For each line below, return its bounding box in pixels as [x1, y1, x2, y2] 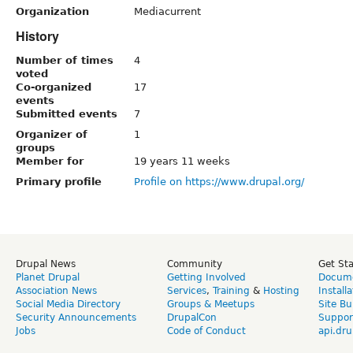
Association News [16, 284, 97, 296]
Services [167, 284, 206, 296]
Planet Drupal [16, 271, 80, 283]
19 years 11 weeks [134, 154, 230, 167]
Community [167, 258, 222, 269]
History [16, 26, 59, 45]
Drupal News [16, 258, 76, 269]
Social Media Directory [16, 298, 121, 310]
